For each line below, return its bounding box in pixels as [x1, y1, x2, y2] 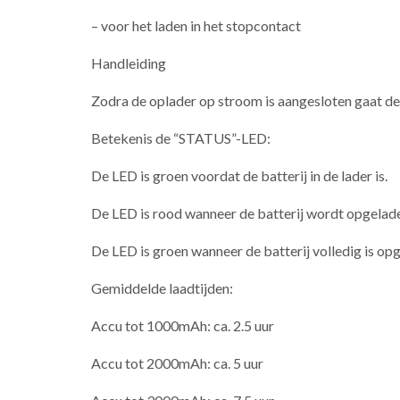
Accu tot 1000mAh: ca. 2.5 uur [91, 317, 274, 335]
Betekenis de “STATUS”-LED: [91, 129, 271, 147]
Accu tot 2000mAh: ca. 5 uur [91, 354, 263, 372]
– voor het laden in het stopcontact [91, 17, 301, 35]
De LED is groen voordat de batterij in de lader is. [91, 167, 387, 185]
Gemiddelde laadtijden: [91, 279, 233, 297]
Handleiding [91, 54, 166, 72]
